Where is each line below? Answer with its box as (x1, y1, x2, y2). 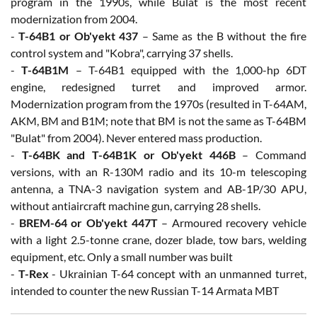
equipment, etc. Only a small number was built (11, 249, 233, 263)
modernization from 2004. (11, 11, 137, 25)
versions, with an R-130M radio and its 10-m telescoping (11, 164, 306, 178)
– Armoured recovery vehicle (157, 215, 306, 229)
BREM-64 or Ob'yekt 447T (18, 215, 158, 229)
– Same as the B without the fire (138, 28, 307, 42)
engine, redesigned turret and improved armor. (11, 79, 306, 93)
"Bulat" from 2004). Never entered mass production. (11, 130, 262, 144)
